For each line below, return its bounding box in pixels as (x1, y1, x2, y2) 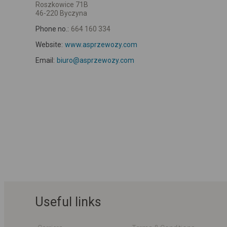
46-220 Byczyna (35, 9, 87, 17)
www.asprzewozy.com (64, 40, 137, 49)
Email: (35, 56, 55, 64)
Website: (35, 40, 63, 49)
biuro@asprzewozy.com (56, 56, 134, 64)
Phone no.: (35, 24, 69, 33)
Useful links (35, 194, 101, 209)
